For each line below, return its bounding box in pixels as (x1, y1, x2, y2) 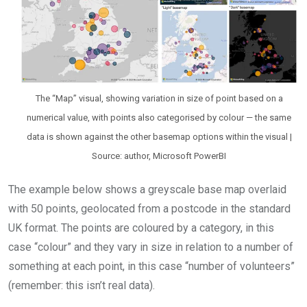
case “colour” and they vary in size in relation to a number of (8, 240, 293, 254)
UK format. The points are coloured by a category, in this (8, 221, 274, 234)
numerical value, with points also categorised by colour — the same (27, 112, 291, 123)
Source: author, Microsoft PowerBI (92, 150, 226, 161)
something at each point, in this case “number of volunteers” (8, 259, 295, 273)
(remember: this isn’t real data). (8, 278, 155, 292)
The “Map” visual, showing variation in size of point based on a (35, 93, 283, 103)
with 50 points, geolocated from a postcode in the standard (8, 201, 291, 215)
